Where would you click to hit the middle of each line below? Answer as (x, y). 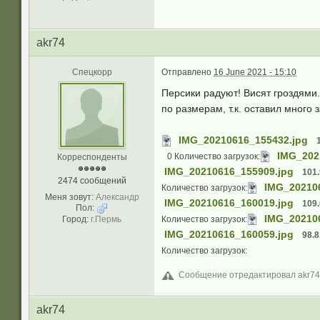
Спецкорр (92, 72)
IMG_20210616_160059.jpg (229, 234)
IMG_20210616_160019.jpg (229, 203)
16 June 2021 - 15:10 (255, 72)
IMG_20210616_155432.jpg (243, 140)
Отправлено (187, 72)
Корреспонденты (92, 157)
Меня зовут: (69, 197)
